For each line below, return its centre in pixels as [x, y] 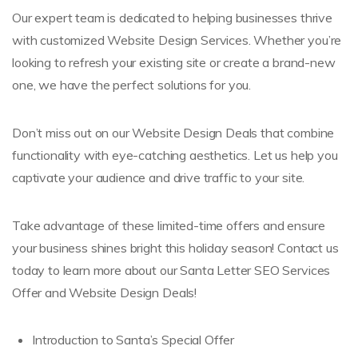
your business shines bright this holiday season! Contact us [175, 247]
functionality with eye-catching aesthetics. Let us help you [175, 155]
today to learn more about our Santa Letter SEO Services [171, 270]
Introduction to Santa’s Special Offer [133, 339]
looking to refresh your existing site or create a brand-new [174, 62]
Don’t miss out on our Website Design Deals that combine [173, 132]
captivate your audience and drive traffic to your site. [159, 177]
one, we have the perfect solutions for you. [132, 84]
